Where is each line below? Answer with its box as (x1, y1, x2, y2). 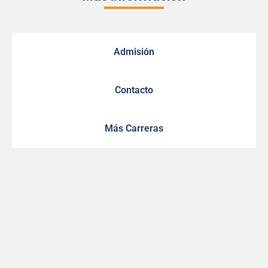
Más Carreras (105, 122, 163, 134)
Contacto (115, 84, 153, 96)
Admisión (114, 45, 154, 57)
